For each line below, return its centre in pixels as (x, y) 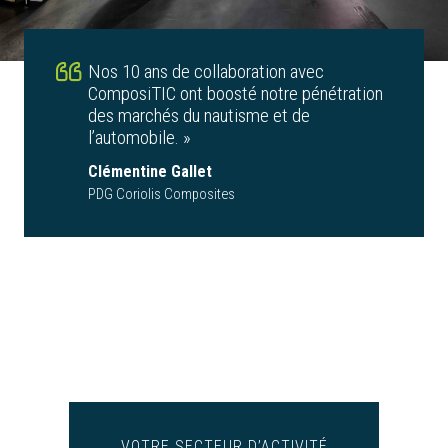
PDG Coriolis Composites (161, 195)
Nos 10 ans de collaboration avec (206, 72)
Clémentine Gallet (150, 172)
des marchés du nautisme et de (199, 116)
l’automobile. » (139, 138)
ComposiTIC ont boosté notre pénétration (235, 94)
